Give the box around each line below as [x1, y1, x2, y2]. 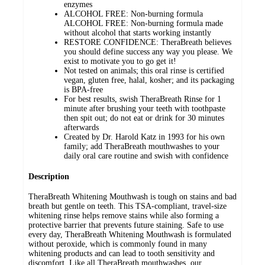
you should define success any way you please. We [64, 47, 232, 57]
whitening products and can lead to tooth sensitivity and [28, 249, 215, 258]
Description [28, 172, 69, 181]
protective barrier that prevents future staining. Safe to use [28, 221, 224, 230]
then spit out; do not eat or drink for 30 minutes [64, 114, 224, 123]
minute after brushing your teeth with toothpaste [64, 104, 225, 114]
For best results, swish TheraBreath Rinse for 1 [64, 95, 221, 104]
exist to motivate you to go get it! [64, 57, 176, 66]
